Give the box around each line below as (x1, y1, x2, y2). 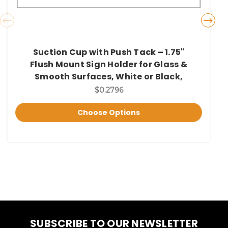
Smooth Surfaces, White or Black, (35, 70, 183, 82)
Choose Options (77, 107, 140, 118)
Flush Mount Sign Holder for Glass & (30, 58, 187, 70)
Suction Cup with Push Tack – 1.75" (33, 46, 185, 58)
